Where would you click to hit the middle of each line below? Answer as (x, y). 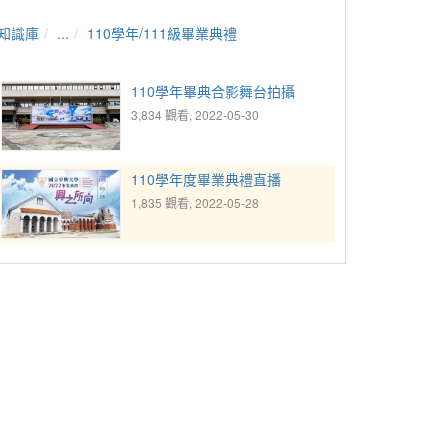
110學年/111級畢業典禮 (162, 33)
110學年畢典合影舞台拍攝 (213, 91)
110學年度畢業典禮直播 (206, 178)
